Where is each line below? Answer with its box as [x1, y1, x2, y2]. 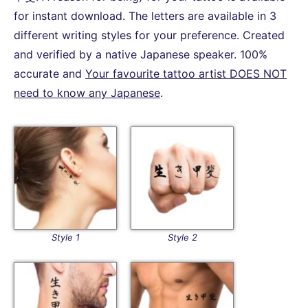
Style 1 [51, 231, 80, 243]
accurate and [14, 66, 85, 80]
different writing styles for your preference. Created [14, 27, 285, 42]
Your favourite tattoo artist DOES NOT [85, 66, 287, 80]
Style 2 [167, 231, 197, 243]
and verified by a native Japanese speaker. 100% [14, 47, 267, 61]
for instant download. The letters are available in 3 [14, 8, 276, 23]
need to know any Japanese [14, 85, 160, 100]
